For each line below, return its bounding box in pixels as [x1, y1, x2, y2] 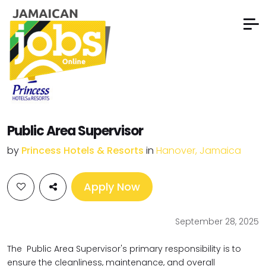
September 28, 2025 [175, 216, 259, 227]
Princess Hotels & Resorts [21, 144, 146, 157]
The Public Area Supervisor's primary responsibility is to [7, 243, 241, 255]
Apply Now [84, 179, 140, 194]
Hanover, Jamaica [156, 144, 241, 157]
